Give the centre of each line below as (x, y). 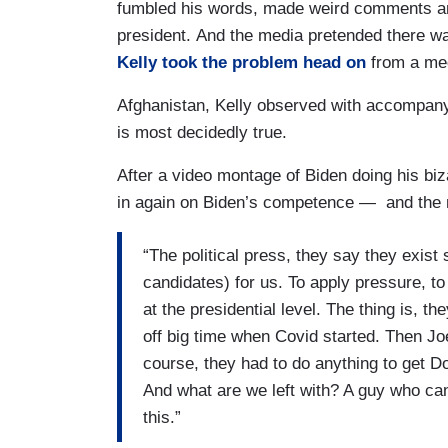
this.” (162, 418)
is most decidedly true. (202, 132)
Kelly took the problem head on (241, 62)
